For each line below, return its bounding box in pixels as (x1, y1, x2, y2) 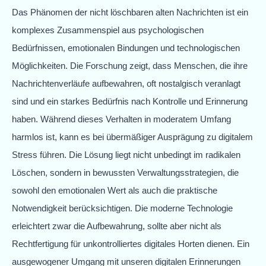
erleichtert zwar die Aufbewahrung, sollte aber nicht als (12, 220, 221, 231)
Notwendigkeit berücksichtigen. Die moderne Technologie (12, 202, 233, 213)
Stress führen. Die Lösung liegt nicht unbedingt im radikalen (12, 149, 240, 160)
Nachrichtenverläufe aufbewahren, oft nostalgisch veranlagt (12, 78, 240, 88)
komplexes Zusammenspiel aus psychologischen (12, 24, 204, 35)
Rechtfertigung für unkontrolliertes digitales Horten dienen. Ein (12, 238, 249, 249)
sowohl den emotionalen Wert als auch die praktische (12, 185, 217, 195)
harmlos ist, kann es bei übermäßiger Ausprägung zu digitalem (12, 131, 253, 142)
